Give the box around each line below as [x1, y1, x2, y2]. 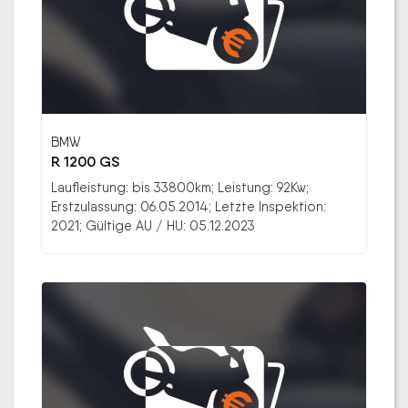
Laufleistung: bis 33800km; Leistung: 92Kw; [51, 179, 309, 196]
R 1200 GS [51, 153, 119, 171]
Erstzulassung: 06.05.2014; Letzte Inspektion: [51, 199, 326, 215]
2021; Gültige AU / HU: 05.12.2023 [51, 218, 255, 234]
